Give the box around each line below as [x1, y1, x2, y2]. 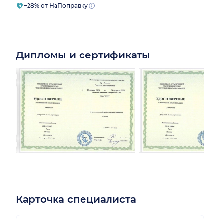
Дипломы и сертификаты [16, 49, 150, 61]
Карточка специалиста [16, 193, 136, 205]
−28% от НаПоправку [24, 1, 88, 9]
